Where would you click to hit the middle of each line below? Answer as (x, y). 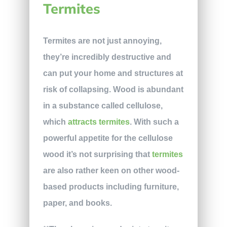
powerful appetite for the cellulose (108, 138)
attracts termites (99, 122)
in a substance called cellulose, (103, 105)
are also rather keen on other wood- (111, 170)
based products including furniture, (111, 186)
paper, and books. (78, 203)
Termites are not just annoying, (102, 41)
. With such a (154, 122)
